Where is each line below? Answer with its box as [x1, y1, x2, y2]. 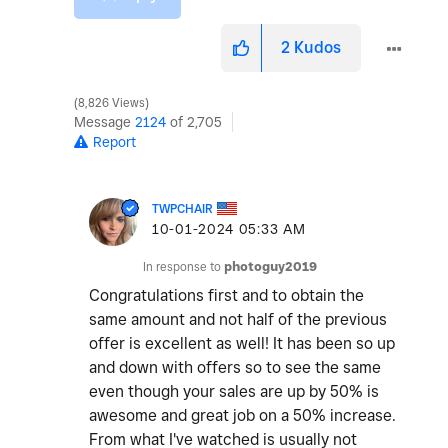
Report [93, 134, 136, 151]
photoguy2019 [224, 259, 317, 275]
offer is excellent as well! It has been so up [89, 334, 395, 354]
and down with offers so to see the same [89, 358, 381, 378]
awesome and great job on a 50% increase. [89, 406, 396, 426]
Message [74, 114, 135, 131]
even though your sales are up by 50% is [89, 382, 379, 402]
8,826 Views [75, 96, 148, 111]
